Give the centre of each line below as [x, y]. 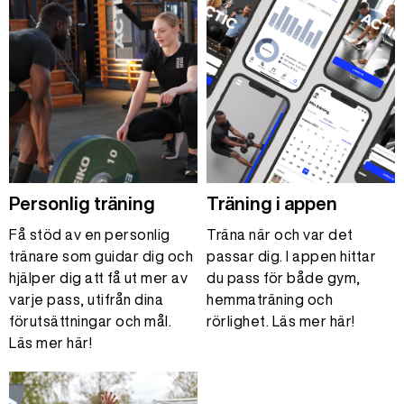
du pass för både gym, [284, 278]
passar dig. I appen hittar [291, 256]
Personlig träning [82, 203]
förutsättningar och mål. [90, 321]
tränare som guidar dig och [101, 256]
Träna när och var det [280, 234]
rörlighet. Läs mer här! [281, 321]
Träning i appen [272, 203]
